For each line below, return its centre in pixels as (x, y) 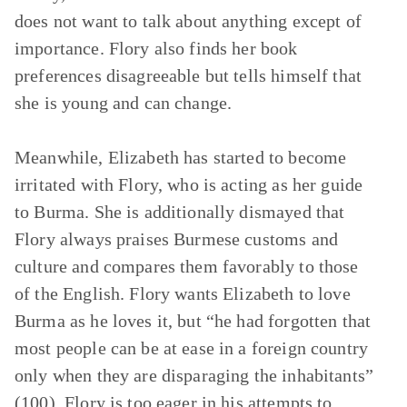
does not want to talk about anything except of (188, 21)
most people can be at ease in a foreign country (192, 348)
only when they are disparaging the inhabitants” (194, 375)
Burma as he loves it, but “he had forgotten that (193, 321)
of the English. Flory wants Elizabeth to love (183, 293)
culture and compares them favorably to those (187, 266)
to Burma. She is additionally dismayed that (180, 212)
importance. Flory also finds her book (156, 48)
